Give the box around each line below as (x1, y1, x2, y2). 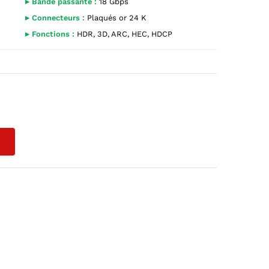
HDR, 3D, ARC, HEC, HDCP (74, 29, 173, 38)
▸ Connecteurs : (25, 13, 85, 22)
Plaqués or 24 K (85, 13, 147, 22)
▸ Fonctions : (25, 29, 75, 38)
